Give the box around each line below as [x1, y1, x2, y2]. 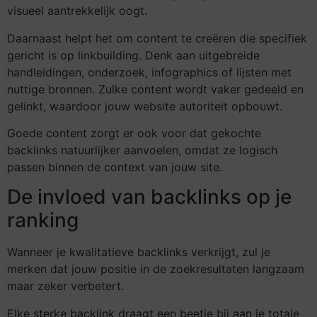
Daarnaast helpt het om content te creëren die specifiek [7, 30, 307, 45]
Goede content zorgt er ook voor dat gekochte [7, 125, 261, 140]
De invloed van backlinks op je [7, 185, 292, 209]
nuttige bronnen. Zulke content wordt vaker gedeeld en [7, 81, 304, 96]
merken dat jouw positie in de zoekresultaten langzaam [7, 262, 304, 277]
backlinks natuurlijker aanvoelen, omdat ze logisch [7, 142, 277, 157]
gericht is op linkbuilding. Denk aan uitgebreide [7, 47, 260, 62]
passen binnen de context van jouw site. [7, 159, 222, 174]
